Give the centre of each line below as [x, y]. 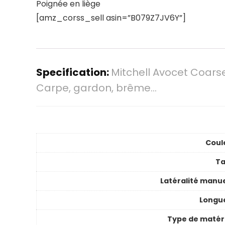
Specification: [74, 72]
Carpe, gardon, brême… [96, 88]
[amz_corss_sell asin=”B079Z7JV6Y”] [111, 18]
